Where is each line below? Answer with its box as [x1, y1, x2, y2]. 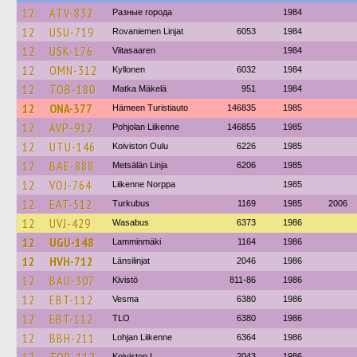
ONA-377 [49, 100, 92, 116]
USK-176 [49, 43, 93, 59]
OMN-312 [49, 62, 97, 78]
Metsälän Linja [112, 160, 167, 170]
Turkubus [112, 198, 150, 208]
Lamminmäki [112, 237, 161, 246]
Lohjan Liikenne [112, 332, 172, 342]
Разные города [112, 7, 172, 17]
